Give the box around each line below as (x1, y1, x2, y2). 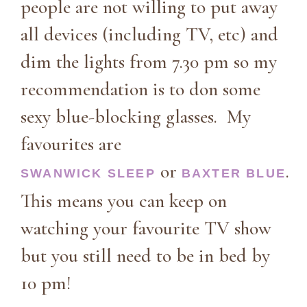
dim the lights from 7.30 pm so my (21, 49, 277, 73)
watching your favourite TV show (21, 216, 271, 240)
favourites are (21, 132, 121, 156)
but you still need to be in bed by (21, 243, 270, 267)
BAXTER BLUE (181, 166, 286, 180)
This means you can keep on (21, 188, 227, 212)
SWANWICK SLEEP (21, 166, 156, 180)
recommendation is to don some (21, 77, 260, 101)
